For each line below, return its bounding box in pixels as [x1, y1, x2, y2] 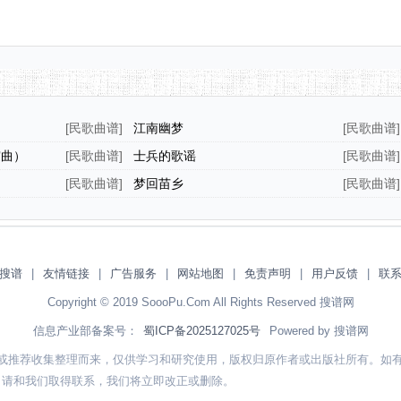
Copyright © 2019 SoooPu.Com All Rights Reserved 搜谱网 [47, 295, 354, 309]
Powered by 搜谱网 [265, 324, 369, 337]
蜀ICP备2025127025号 [142, 324, 260, 337]
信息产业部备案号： [32, 324, 138, 337]
